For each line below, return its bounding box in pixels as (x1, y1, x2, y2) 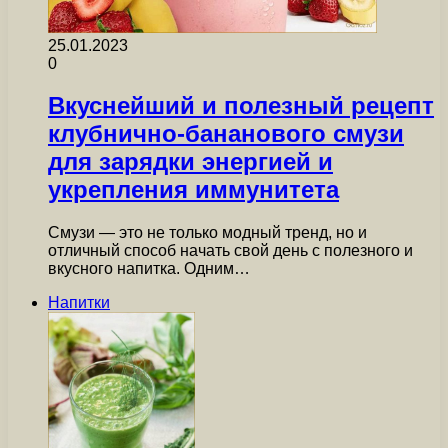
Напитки (48, 294, 110, 312)
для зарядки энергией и (48, 148, 333, 176)
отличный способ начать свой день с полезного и (48, 242, 413, 260)
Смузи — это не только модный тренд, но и (48, 224, 367, 242)
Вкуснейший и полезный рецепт (48, 92, 434, 120)
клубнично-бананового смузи (48, 120, 404, 148)
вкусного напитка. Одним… (48, 260, 250, 278)
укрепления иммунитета (48, 176, 339, 204)
